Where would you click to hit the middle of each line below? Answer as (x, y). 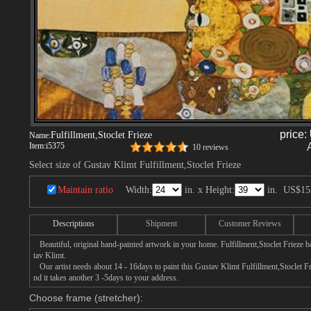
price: (295, 134)
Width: (139, 190)
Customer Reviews (250, 224)
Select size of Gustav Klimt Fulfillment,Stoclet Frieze (135, 165)
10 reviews (210, 147)
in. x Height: (208, 190)
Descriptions (73, 224)
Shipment (161, 224)
